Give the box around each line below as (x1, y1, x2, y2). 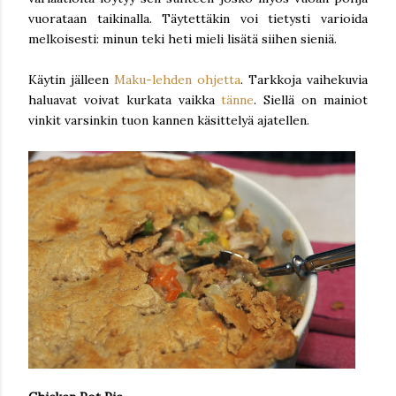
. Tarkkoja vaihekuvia (240, 72, 368, 88)
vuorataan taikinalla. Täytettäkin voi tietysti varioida (28, 11, 368, 27)
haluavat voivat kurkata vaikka (28, 92, 222, 108)
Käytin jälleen (28, 72, 114, 88)
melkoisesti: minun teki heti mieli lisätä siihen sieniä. (28, 31, 337, 47)
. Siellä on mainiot (254, 92, 369, 108)
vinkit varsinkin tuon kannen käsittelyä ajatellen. (28, 112, 309, 128)
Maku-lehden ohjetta (114, 72, 240, 88)
